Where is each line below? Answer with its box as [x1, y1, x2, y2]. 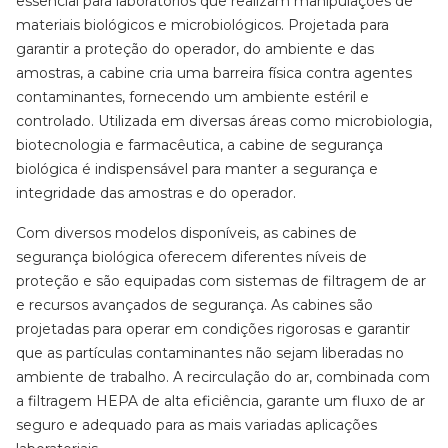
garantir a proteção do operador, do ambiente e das [16, 40, 374, 58]
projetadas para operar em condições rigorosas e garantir [16, 320, 410, 338]
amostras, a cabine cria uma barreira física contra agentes [16, 64, 412, 82]
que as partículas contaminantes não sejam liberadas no [16, 344, 404, 362]
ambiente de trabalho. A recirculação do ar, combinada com [16, 368, 430, 386]
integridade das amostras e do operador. [16, 184, 296, 202]
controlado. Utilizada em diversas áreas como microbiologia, [16, 112, 432, 130]
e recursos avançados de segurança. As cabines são [16, 296, 373, 314]
